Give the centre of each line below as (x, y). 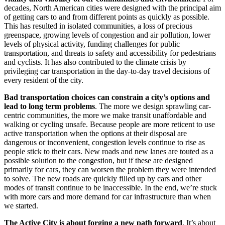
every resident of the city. (44, 80)
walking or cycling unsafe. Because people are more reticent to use (109, 124)
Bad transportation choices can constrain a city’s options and (107, 97)
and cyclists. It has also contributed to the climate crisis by (95, 62)
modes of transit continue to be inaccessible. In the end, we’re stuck (110, 187)
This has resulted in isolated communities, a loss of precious (98, 26)
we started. (21, 205)
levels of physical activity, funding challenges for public (92, 44)
